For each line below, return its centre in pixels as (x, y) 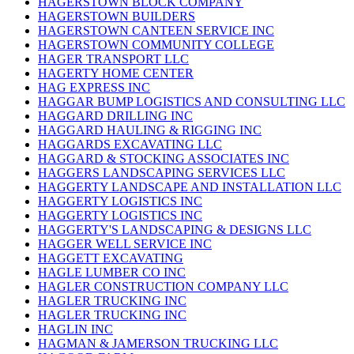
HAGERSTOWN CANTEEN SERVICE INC (156, 31)
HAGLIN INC (75, 330)
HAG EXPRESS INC (94, 88)
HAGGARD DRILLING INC (115, 116)
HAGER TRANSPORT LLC (113, 59)
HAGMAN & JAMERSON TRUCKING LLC (158, 344)
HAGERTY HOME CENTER (116, 73)
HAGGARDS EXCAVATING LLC (130, 145)
